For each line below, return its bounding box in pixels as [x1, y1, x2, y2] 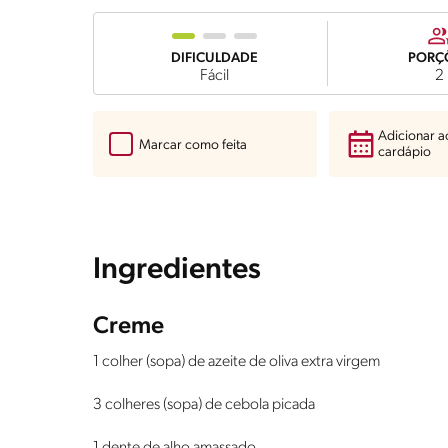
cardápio [378, 145, 432, 161]
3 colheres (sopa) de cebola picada [93, 397, 315, 414]
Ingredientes [93, 255, 261, 287]
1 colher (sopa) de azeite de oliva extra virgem [93, 354, 380, 371]
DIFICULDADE [170, 51, 258, 67]
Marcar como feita [139, 137, 247, 153]
